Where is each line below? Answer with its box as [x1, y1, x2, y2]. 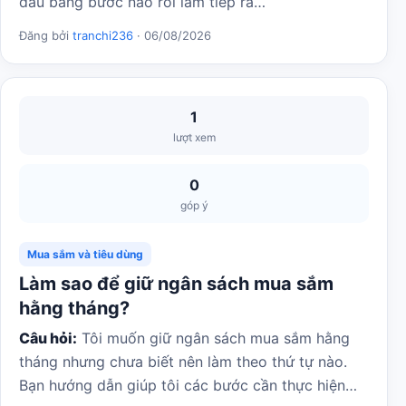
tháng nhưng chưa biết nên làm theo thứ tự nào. [19, 353, 347, 371]
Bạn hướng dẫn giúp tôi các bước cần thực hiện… [19, 376, 357, 394]
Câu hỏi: [19, 329, 77, 347]
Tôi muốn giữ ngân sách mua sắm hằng [77, 329, 350, 347]
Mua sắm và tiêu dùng [27, 247, 143, 261]
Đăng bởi [19, 28, 72, 43]
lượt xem [172, 130, 216, 144]
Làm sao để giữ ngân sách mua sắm [19, 273, 333, 295]
